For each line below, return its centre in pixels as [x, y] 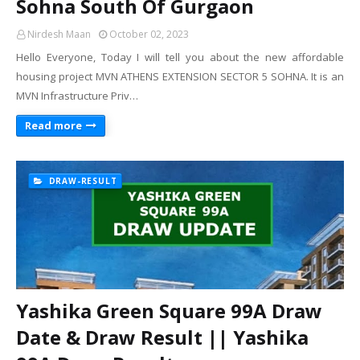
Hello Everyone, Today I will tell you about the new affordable [180, 57]
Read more [53, 125]
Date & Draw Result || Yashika [162, 337]
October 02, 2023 [149, 34]
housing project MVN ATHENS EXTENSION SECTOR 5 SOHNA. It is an [180, 76]
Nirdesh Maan [59, 34]
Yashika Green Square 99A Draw [169, 311]
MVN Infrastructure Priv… [77, 96]
